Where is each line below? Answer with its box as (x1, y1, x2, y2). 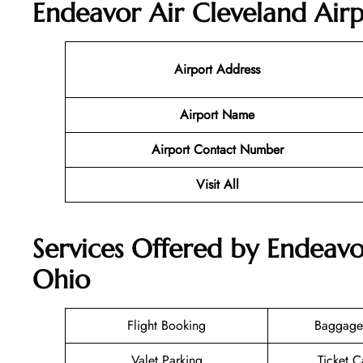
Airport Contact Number (151, 139, 284, 159)
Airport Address (174, 59, 260, 79)
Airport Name (180, 105, 254, 124)
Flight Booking (127, 316, 206, 335)
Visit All (195, 174, 239, 194)
